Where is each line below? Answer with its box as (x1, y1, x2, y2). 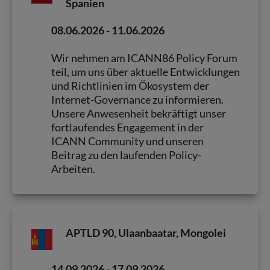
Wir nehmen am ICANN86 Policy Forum (51, 51, 237, 64)
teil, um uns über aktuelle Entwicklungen (51, 64, 240, 78)
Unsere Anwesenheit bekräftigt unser (51, 106, 226, 120)
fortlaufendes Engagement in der (51, 120, 204, 134)
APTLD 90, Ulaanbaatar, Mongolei (66, 225, 227, 239)
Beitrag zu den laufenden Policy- (51, 148, 201, 162)
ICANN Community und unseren (51, 134, 204, 148)
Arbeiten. (51, 162, 95, 175)
